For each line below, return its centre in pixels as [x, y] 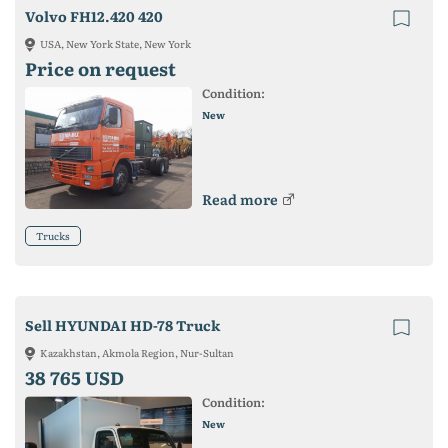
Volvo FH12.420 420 [94, 15]
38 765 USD [74, 377]
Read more [239, 198]
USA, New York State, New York [115, 43]
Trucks [53, 235]
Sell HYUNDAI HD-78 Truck [122, 324]
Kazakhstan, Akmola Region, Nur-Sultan [137, 352]
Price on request [100, 68]
